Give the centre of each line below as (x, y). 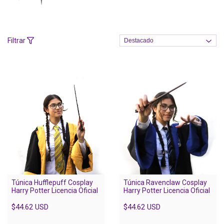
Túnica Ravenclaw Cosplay (165, 183)
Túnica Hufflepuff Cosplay (52, 183)
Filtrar (17, 41)
